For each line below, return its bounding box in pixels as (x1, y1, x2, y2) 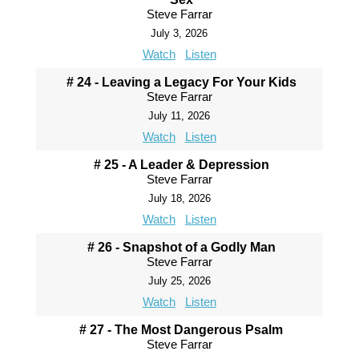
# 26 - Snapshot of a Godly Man (87, 240, 276, 254)
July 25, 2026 (147, 275, 211, 287)
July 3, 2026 (151, 27, 208, 39)
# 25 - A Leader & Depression (93, 158, 269, 171)
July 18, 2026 (147, 192, 211, 204)
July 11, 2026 (148, 110, 211, 122)
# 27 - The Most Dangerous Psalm (79, 323, 284, 337)
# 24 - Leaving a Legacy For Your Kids (66, 75, 296, 89)
